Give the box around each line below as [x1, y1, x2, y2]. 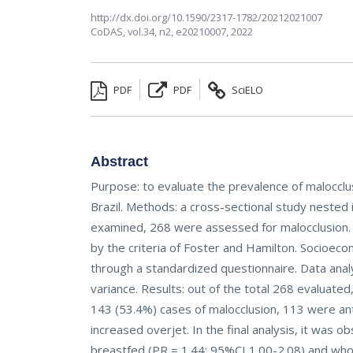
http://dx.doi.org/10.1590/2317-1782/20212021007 [91, 10, 323, 25]
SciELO [229, 83, 264, 98]
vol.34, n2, [128, 24, 176, 39]
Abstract [91, 154, 149, 170]
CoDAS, [91, 24, 128, 39]
